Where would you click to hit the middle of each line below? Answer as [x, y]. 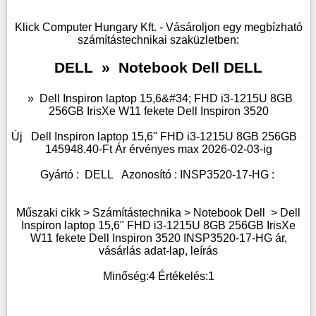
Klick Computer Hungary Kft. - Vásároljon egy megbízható [158, 27]
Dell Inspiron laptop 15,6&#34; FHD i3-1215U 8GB [166, 98]
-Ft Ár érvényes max [150, 149]
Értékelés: [181, 276]
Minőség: [126, 276]
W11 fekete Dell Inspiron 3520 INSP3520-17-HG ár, [158, 238]
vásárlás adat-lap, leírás [159, 251]
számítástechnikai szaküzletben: [159, 39]
